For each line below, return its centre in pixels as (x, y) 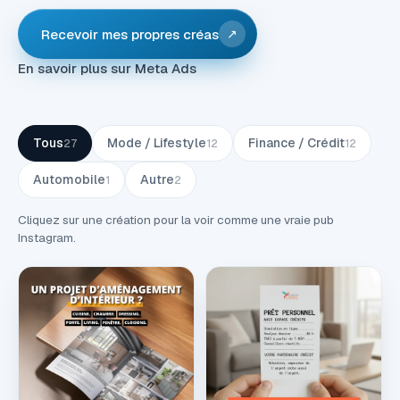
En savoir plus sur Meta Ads (107, 68)
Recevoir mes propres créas (130, 34)
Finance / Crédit (296, 143)
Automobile (69, 179)
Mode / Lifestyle (157, 143)
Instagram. (47, 237)
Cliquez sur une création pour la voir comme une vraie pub (176, 220)
